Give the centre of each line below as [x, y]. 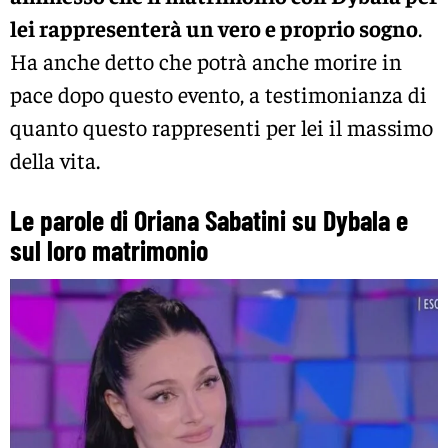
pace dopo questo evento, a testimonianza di [218, 94]
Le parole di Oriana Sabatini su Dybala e [209, 220]
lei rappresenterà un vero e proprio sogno [214, 28]
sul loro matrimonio [109, 250]
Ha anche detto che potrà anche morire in [206, 61]
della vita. [55, 160]
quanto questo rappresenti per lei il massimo [221, 127]
